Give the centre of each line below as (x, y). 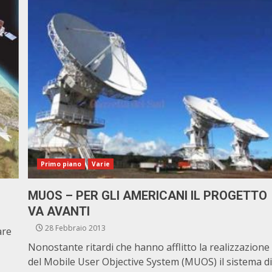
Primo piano (61, 164)
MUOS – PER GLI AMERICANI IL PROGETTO (148, 195)
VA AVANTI (59, 211)
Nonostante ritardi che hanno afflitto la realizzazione (149, 247)
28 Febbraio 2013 (75, 228)
